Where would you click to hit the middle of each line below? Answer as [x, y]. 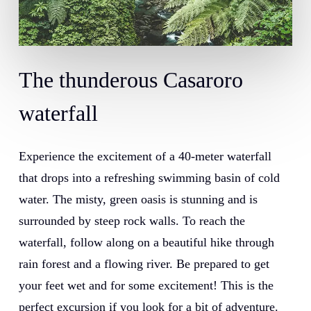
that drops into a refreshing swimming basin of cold [149, 178]
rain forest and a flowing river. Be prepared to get [144, 264]
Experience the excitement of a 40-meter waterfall [145, 157]
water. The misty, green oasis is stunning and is [138, 200]
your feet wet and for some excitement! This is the [146, 286]
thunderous [108, 80]
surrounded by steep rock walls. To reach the [132, 221]
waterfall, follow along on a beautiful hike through [146, 243]
